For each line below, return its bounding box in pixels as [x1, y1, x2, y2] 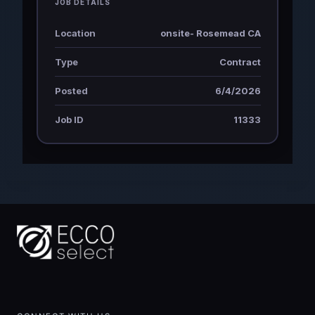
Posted [54, 84, 88, 96]
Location [54, 27, 96, 39]
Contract [219, 56, 261, 67]
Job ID [54, 113, 84, 125]
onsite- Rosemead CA [160, 27, 261, 39]
